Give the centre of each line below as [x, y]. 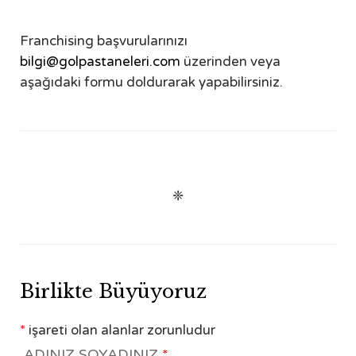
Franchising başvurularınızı [104, 41]
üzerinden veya [230, 62]
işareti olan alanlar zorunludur [120, 331]
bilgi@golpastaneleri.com [100, 62]
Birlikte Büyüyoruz [113, 291]
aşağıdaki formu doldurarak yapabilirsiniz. [151, 83]
